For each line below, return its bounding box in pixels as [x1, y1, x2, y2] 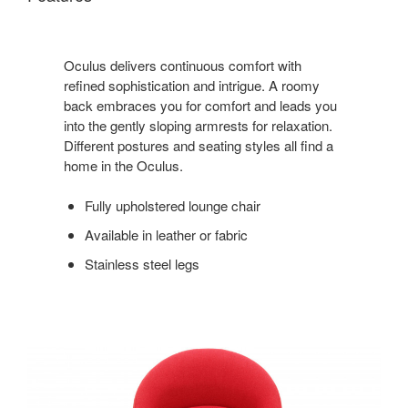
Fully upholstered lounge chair [84, 195, 260, 215]
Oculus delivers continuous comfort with [64, 55, 301, 75]
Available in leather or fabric [84, 224, 248, 244]
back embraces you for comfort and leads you [64, 95, 337, 115]
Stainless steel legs [84, 253, 199, 273]
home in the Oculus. [64, 155, 183, 175]
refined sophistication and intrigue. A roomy [64, 75, 320, 95]
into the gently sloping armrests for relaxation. [64, 115, 332, 135]
